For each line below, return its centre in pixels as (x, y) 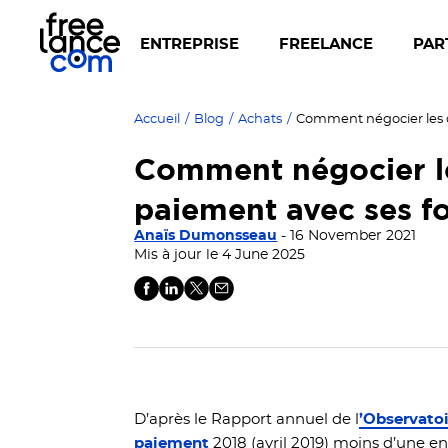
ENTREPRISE (189, 44)
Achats (260, 119)
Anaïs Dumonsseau (206, 236)
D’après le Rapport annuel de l (247, 419)
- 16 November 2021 (347, 236)
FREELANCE (326, 44)
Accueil (157, 119)
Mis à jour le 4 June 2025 (220, 255)
